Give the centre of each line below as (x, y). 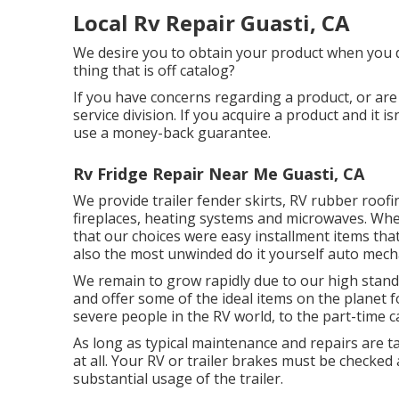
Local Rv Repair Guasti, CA (212, 22)
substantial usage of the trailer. (178, 378)
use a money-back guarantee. (172, 132)
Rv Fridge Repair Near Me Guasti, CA (219, 173)
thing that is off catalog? (154, 70)
